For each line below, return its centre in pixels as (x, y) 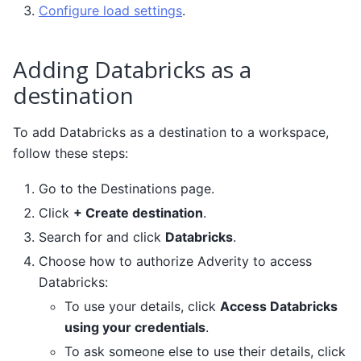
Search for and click (102, 237)
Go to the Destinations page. (127, 189)
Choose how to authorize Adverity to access (175, 261)
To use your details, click (142, 307)
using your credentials (135, 328)
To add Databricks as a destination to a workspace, (171, 132)
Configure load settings (110, 10)
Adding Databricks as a (132, 69)
